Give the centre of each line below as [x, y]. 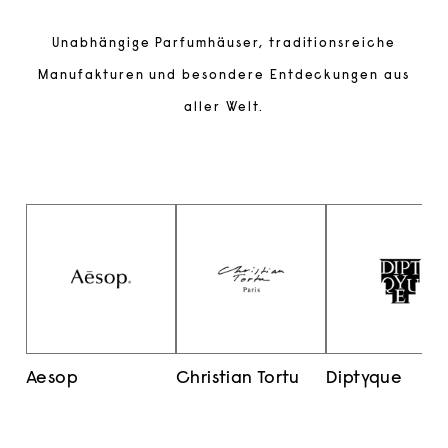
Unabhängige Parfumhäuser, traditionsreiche [224, 44]
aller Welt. [224, 108]
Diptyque [364, 379]
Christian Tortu [238, 379]
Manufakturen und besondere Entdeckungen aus [224, 76]
